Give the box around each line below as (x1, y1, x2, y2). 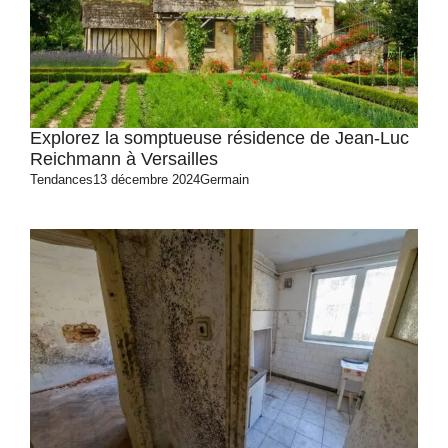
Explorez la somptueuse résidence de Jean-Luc (30, 128, 409, 148)
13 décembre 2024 (93, 172, 200, 187)
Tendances (30, 172, 93, 187)
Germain (200, 172, 249, 187)
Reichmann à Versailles (30, 149, 218, 169)
